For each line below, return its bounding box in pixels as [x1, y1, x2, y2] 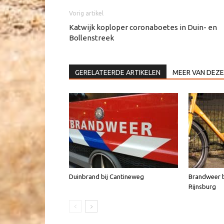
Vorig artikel [69, 9, 103, 16]
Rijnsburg [188, 182, 216, 190]
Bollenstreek [69, 33, 114, 42]
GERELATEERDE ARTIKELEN [75, 68, 160, 76]
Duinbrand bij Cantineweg [69, 172, 144, 180]
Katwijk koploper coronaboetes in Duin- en [69, 22, 217, 31]
